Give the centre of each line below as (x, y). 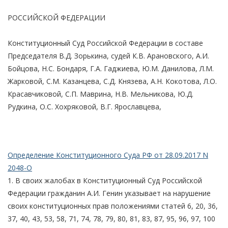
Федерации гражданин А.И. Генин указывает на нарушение (109, 193)
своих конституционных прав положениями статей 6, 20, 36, (113, 206)
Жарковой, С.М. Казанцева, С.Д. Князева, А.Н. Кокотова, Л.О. (112, 81)
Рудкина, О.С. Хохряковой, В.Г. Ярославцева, (84, 106)
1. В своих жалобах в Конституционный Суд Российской (105, 180)
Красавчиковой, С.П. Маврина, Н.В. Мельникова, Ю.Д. (101, 94)
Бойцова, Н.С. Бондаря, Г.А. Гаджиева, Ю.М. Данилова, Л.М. (111, 68)
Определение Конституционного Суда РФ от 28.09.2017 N (108, 155)
